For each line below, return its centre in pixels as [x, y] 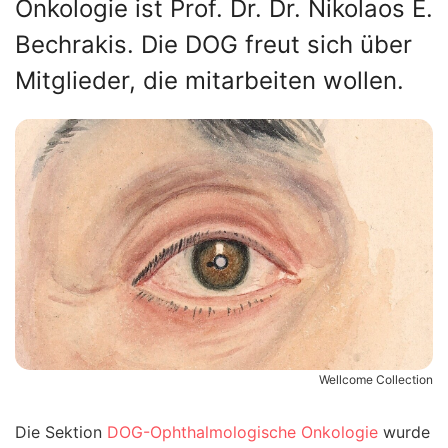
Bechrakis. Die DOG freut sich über [213, 44]
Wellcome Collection [376, 379]
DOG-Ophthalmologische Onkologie [242, 431]
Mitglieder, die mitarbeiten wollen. [209, 80]
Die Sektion [61, 431]
